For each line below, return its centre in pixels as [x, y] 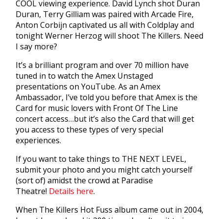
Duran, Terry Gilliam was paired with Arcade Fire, [105, 14]
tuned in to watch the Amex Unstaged [84, 76]
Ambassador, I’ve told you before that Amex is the [107, 98]
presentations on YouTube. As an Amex [88, 87]
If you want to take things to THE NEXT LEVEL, [101, 159]
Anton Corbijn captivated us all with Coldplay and [105, 25]
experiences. [39, 141]
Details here [71, 191]
